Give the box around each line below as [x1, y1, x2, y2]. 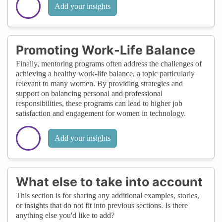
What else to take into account [16, 174, 203, 189]
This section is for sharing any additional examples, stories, [16, 191, 199, 200]
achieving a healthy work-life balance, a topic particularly [16, 69, 195, 78]
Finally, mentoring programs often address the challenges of [16, 59, 202, 68]
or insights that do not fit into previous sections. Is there [16, 201, 188, 210]
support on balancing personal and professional [16, 89, 163, 98]
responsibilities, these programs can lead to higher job [16, 99, 182, 108]
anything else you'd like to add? [16, 211, 114, 220]
